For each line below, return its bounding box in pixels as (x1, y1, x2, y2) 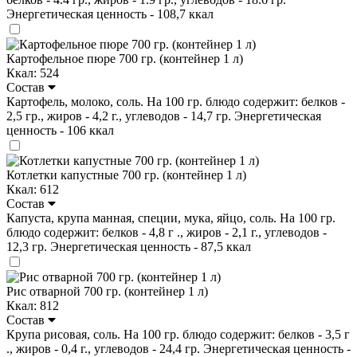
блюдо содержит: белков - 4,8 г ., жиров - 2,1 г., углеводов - (6, 225, 327, 239)
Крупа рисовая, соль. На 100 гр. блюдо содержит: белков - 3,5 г (6, 327, 350, 341)
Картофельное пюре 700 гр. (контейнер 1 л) (6, 51, 243, 65)
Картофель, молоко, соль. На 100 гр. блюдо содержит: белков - (6, 94, 345, 108)
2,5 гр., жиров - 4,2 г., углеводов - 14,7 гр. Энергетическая (6, 108, 321, 123)
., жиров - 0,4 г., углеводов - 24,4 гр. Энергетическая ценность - (6, 341, 351, 355)
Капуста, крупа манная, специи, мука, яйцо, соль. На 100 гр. (6, 210, 335, 225)
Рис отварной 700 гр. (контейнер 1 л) (6, 284, 208, 298)
